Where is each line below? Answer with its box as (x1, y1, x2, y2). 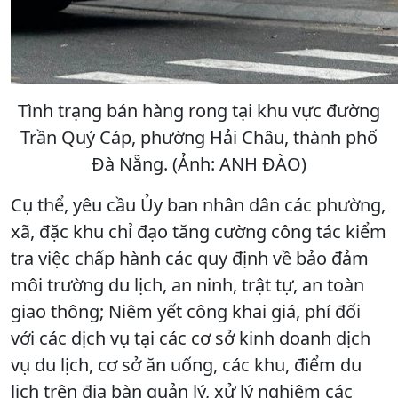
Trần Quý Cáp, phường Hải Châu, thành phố (20, 124, 378, 149)
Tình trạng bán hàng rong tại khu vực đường (18, 98, 380, 123)
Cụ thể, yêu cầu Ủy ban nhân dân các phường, (11, 192, 386, 217)
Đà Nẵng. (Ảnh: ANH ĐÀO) (92, 151, 306, 176)
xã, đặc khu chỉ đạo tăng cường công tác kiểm (11, 219, 386, 243)
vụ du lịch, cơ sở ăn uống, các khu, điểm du (11, 352, 362, 377)
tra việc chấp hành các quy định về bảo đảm (11, 245, 369, 270)
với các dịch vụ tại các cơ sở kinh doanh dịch (11, 325, 370, 350)
